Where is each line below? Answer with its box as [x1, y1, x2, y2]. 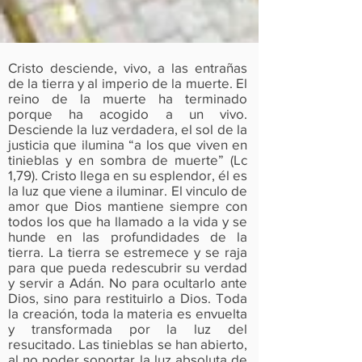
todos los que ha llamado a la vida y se [8, 213, 247, 229]
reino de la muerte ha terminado [8, 90, 247, 106]
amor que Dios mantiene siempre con [8, 198, 247, 213]
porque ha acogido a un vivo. [8, 106, 247, 121]
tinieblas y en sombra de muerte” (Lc [8, 152, 247, 167]
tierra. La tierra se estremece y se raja [8, 244, 247, 259]
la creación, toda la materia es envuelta [8, 305, 247, 321]
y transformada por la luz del [8, 321, 247, 336]
